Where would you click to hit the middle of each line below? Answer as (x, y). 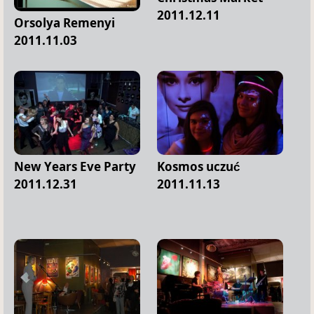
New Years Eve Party (75, 166)
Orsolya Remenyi (64, 22)
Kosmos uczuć (198, 167)
